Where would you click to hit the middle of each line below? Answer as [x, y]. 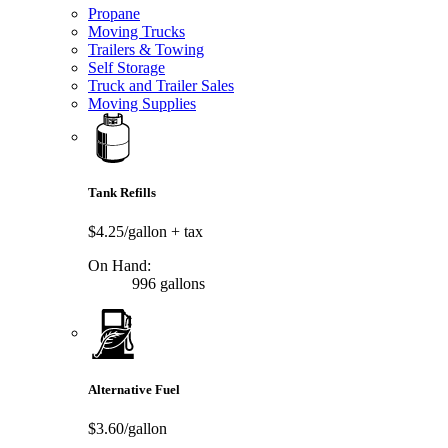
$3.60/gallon [127, 428]
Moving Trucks [136, 31]
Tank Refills [122, 193]
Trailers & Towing [146, 49]
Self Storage [126, 67]
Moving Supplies [142, 103]
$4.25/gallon [129, 232]
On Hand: [119, 266]
